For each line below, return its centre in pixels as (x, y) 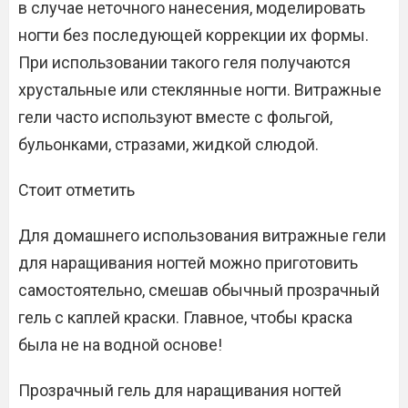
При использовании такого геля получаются (184, 62)
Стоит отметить (76, 190)
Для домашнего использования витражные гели (202, 235)
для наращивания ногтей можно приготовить (188, 263)
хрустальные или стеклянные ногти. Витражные (200, 90)
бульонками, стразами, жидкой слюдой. (168, 144)
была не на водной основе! (120, 345)
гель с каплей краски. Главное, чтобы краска (185, 317)
